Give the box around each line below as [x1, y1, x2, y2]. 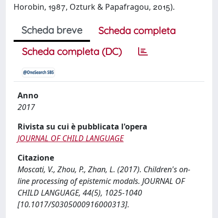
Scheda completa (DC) [22, 45, 122, 57]
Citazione [18, 152, 54, 163]
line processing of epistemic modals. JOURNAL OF [18, 176, 185, 186]
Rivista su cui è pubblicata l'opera [18, 121, 147, 132]
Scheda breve [21, 24, 82, 36]
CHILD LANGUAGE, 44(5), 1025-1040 [18, 187, 142, 198]
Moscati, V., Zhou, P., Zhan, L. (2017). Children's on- [18, 164, 190, 175]
